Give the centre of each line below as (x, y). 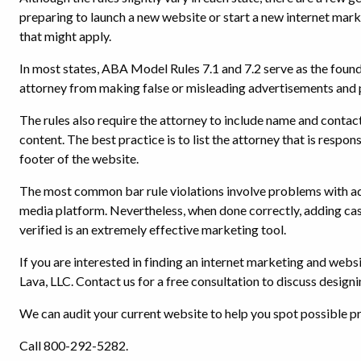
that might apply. (66, 35)
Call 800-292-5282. (74, 345)
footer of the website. (79, 158)
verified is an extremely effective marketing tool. (153, 229)
